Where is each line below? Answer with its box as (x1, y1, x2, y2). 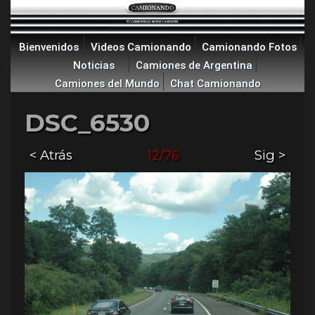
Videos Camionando (91, 40, 191, 53)
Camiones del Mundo (54, 77, 160, 90)
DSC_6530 (25, 107, 150, 138)
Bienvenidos (19, 40, 79, 53)
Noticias (72, 58, 115, 72)
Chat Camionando (169, 77, 261, 90)
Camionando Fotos (202, 40, 297, 53)
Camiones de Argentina (135, 58, 252, 72)
